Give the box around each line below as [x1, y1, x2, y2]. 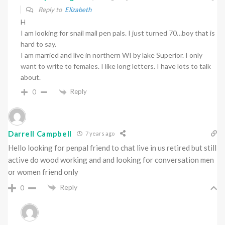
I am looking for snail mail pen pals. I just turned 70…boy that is [21, 28, 215, 37]
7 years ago [84, 130, 115, 137]
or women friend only [8, 167, 78, 176]
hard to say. [21, 39, 56, 48]
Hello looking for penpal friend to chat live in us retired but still [8, 143, 216, 152]
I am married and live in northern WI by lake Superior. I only [21, 50, 202, 59]
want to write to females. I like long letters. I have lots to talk [21, 61, 211, 70]
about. [21, 72, 41, 81]
